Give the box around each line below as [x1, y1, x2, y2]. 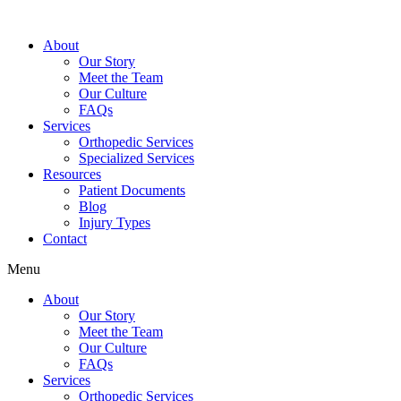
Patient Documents [79, 183, 185, 198]
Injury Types [79, 215, 150, 230]
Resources [43, 166, 101, 182]
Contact [43, 231, 87, 246]
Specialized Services [79, 150, 194, 166]
